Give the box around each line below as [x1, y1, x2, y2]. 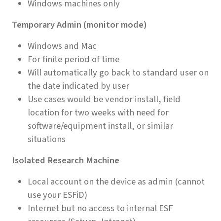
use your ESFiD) [28, 188, 87, 201]
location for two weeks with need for [28, 106, 169, 119]
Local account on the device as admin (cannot [28, 175, 205, 188]
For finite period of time [28, 52, 119, 66]
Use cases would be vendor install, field [28, 92, 181, 106]
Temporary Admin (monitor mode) [12, 18, 147, 31]
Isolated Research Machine [12, 153, 119, 167]
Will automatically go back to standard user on [28, 66, 209, 79]
